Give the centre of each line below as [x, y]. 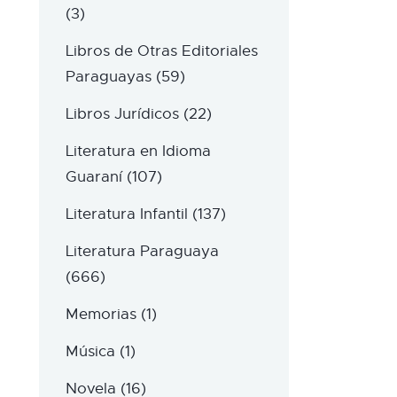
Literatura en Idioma [138, 152]
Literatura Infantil [126, 214]
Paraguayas [108, 77]
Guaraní [93, 177]
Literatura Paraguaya [142, 252]
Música [90, 352]
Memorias [101, 315]
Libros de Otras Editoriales [161, 51]
